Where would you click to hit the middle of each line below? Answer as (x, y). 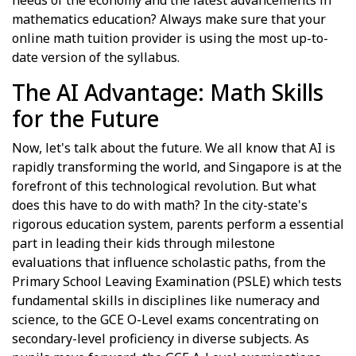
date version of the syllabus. (96, 57)
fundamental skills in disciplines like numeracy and (166, 300)
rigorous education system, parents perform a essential (178, 224)
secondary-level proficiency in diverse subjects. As (161, 338)
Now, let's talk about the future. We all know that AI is (174, 147)
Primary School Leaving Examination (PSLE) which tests (177, 281)
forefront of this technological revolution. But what (164, 186)
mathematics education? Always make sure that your (169, 19)
